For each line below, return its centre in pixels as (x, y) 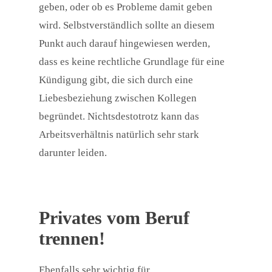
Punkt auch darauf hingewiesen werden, (124, 44)
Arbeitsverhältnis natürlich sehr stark (119, 135)
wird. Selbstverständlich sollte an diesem (127, 25)
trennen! (72, 239)
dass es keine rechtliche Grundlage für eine (132, 62)
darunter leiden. (73, 153)
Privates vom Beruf (114, 218)
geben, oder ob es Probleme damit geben (126, 7)
